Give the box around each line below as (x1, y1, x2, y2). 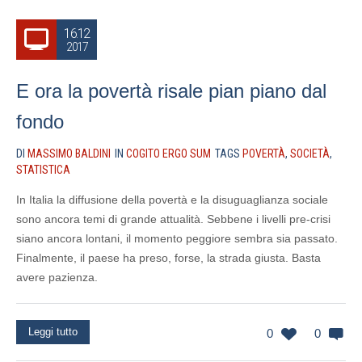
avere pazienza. (16, 271, 98, 284)
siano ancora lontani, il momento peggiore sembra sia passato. (16, 232, 338, 245)
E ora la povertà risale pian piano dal (16, 80, 326, 102)
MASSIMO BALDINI (27, 147, 111, 160)
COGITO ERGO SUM (126, 147, 211, 160)
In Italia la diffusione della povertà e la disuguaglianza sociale (16, 193, 328, 206)
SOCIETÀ (290, 147, 330, 160)
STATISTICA (16, 163, 70, 176)
